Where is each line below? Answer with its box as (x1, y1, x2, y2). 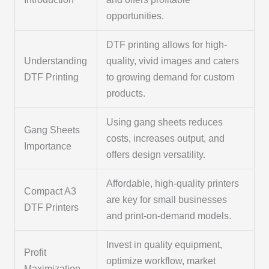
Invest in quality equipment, (106, 240, 223, 250)
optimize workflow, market (106, 256, 216, 267)
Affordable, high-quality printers (106, 178, 240, 189)
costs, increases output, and (106, 133, 225, 144)
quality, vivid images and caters (106, 56, 240, 67)
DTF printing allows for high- (106, 40, 228, 50)
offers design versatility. (106, 150, 206, 160)
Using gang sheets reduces (106, 117, 223, 128)
